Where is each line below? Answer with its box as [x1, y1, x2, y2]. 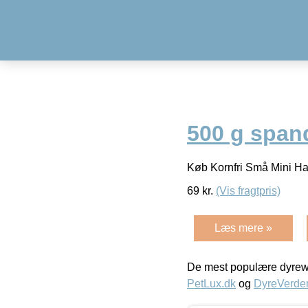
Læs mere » [214, 221, 272, 234]
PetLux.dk [187, 277, 236, 289]
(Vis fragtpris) [216, 184, 280, 197]
